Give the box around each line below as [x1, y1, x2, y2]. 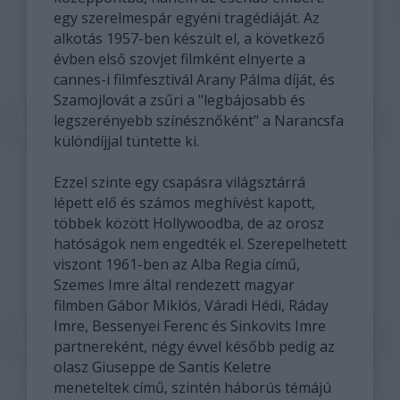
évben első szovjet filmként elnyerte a [53, 49, 305, 69]
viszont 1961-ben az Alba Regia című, [53, 254, 300, 274]
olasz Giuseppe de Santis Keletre [53, 357, 271, 377]
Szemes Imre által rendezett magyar [53, 275, 295, 295]
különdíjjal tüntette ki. [53, 131, 199, 151]
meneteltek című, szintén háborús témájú [53, 378, 331, 397]
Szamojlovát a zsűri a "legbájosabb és [53, 90, 305, 110]
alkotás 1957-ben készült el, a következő [53, 29, 325, 48]
